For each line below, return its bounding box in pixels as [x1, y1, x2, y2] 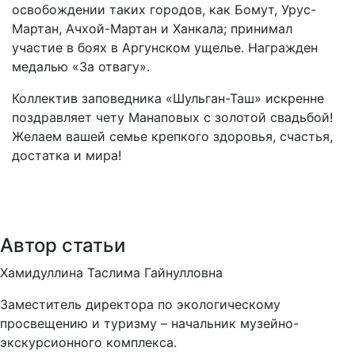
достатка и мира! [12, 147, 121, 164]
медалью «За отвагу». [12, 59, 150, 75]
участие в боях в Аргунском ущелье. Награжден [12, 40, 318, 56]
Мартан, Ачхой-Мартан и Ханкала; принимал [12, 21, 292, 37]
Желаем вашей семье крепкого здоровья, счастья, [12, 128, 333, 145]
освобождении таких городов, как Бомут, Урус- [12, 2, 316, 18]
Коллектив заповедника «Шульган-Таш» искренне [12, 90, 324, 107]
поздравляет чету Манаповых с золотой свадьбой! [12, 109, 333, 126]
